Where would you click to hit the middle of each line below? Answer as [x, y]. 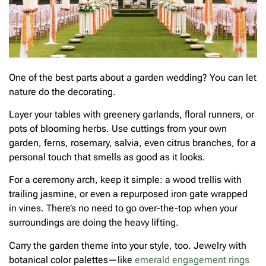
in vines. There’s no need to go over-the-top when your [123, 208]
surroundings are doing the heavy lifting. [94, 223]
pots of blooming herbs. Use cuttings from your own [118, 129]
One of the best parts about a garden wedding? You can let [133, 77]
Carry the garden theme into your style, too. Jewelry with [128, 245]
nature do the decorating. [62, 91]
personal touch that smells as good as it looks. [107, 157]
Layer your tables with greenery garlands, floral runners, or [132, 115]
